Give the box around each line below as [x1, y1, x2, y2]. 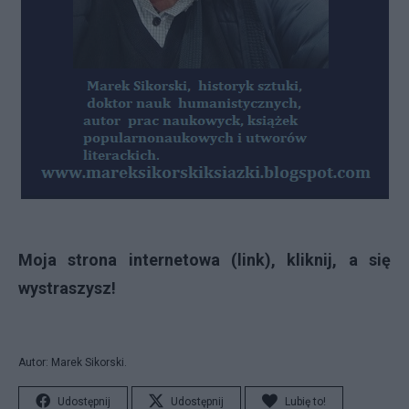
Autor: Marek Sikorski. [18, 356, 127, 370]
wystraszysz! [18, 278, 116, 299]
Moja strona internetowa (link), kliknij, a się [18, 250, 391, 270]
